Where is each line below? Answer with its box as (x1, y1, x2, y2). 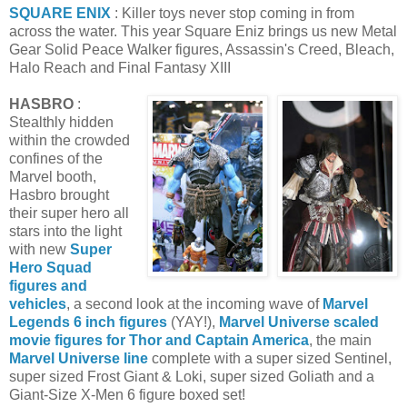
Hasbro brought (9, 186, 109, 203)
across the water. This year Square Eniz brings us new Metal (9, 23, 397, 39)
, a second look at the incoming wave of (66, 295, 323, 312)
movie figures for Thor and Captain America (9, 332, 309, 348)
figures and (9, 277, 87, 293)
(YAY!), (167, 313, 219, 330)
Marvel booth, (9, 168, 96, 184)
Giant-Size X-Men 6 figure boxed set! (9, 386, 245, 402)
